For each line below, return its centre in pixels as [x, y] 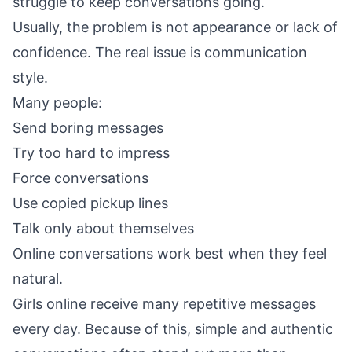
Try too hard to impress [91, 153]
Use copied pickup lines [90, 203]
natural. [38, 279]
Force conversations [81, 178]
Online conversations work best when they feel [170, 253]
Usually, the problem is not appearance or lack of [175, 27]
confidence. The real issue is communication [160, 52]
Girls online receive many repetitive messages [164, 304]
